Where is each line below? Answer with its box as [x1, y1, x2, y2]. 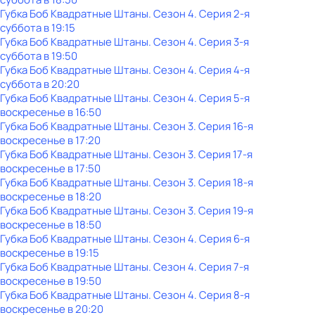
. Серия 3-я [194, 34, 249, 49]
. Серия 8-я [194, 288, 250, 302]
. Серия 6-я [194, 231, 250, 246]
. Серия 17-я [193, 147, 252, 162]
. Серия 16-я [193, 119, 253, 134]
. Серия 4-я [194, 63, 250, 77]
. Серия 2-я [194, 6, 250, 21]
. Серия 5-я [194, 91, 250, 105]
